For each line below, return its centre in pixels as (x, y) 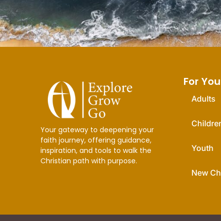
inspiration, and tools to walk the (96, 151)
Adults (203, 99)
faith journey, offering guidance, (96, 140)
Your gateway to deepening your (97, 130)
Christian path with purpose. (89, 161)
